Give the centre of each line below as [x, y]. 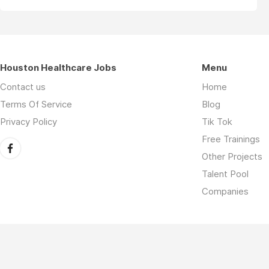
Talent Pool [225, 174]
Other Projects [232, 156]
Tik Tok [217, 122]
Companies [225, 191]
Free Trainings [231, 139]
